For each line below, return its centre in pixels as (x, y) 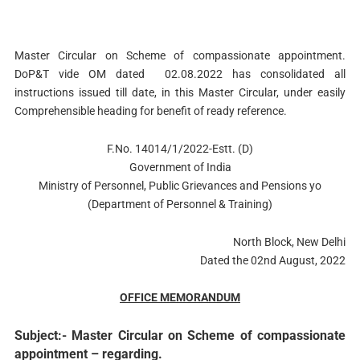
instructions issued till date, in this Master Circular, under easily (180, 92)
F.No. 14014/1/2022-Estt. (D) (180, 148)
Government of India (180, 167)
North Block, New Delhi (290, 241)
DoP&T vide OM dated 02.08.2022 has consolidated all (180, 74)
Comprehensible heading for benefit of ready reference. (150, 111)
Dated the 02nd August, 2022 (273, 260)
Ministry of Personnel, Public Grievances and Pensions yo (180, 185)
